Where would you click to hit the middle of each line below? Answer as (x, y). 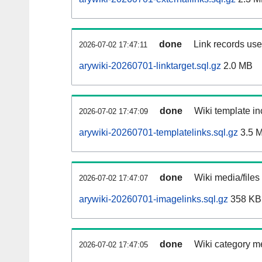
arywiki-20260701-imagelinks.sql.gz (154, 199)
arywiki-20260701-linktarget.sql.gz (150, 66)
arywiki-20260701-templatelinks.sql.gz (158, 133)
